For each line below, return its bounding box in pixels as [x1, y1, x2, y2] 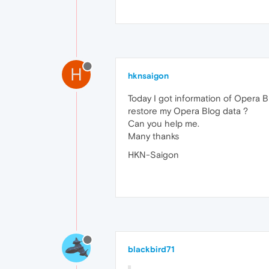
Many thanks [128, 130, 179, 141]
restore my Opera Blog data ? [128, 105, 248, 116]
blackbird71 [128, 244, 175, 254]
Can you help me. [128, 118, 199, 128]
